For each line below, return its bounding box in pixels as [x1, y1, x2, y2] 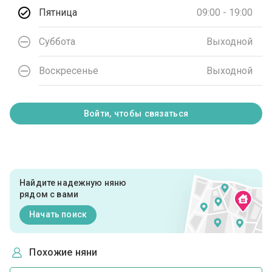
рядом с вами [19, 189, 78, 199]
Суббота [39, 35, 76, 47]
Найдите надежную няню [19, 177, 127, 188]
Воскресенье [39, 64, 99, 76]
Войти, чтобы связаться [83, 109, 189, 119]
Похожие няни [29, 246, 98, 258]
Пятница [39, 6, 78, 18]
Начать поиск [29, 209, 87, 220]
